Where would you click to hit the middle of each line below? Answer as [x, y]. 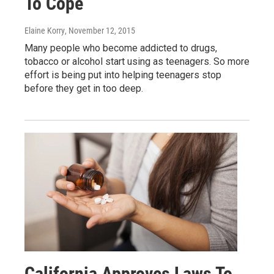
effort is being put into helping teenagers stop [123, 75]
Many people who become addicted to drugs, [121, 48]
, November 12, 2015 [100, 30]
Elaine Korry [45, 30]
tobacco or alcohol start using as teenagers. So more [137, 61]
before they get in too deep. [84, 88]
